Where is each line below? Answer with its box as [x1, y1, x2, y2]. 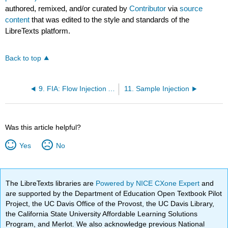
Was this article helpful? [5, 123, 81, 132]
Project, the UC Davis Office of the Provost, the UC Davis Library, [6, 199, 215, 208]
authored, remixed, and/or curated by [5, 4, 130, 13]
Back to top [5, 54, 42, 63]
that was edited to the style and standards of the [30, 15, 190, 24]
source [180, 4, 203, 13]
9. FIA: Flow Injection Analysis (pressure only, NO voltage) [108, 85, 116, 93]
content [5, 15, 30, 24]
